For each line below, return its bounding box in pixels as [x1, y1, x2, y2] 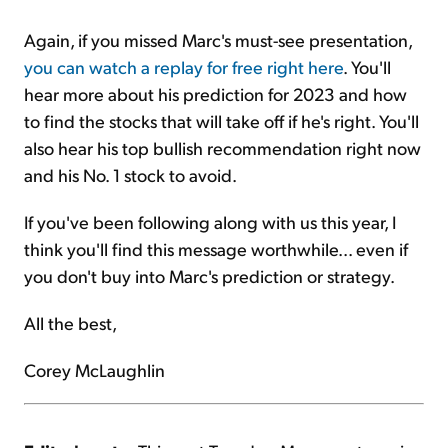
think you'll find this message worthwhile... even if [24, 236, 408, 260]
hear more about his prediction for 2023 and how [24, 81, 407, 105]
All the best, [24, 310, 117, 334]
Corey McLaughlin [24, 357, 165, 381]
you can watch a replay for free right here [24, 54, 343, 78]
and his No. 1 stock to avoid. [24, 162, 237, 186]
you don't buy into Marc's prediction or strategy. [24, 263, 395, 287]
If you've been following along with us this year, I [24, 209, 396, 233]
